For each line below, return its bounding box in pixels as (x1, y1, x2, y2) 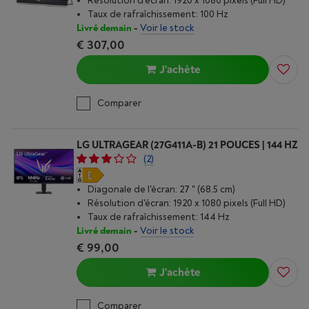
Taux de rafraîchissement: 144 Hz (88, 211, 230, 223)
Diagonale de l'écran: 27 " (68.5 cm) (88, 183, 235, 195)
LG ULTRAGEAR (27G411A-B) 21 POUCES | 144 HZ (77, 139, 298, 152)
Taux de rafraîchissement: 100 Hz (88, 8, 228, 20)
